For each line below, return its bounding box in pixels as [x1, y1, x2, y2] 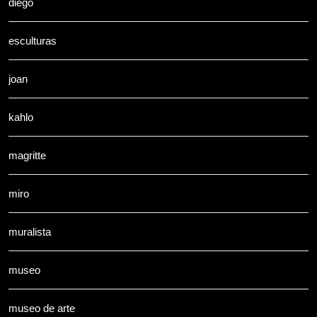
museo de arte [8, 301, 75, 314]
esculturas [8, 34, 57, 47]
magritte [8, 149, 46, 161]
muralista [8, 225, 51, 238]
